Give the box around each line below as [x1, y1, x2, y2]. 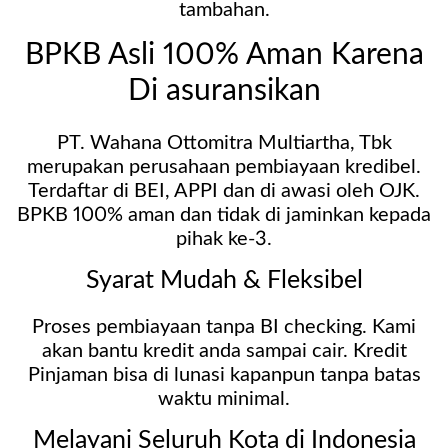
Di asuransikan [127, 75, 321, 106]
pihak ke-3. [176, 229, 272, 250]
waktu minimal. [158, 389, 290, 410]
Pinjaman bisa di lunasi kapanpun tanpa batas [27, 365, 421, 386]
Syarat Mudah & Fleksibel [85, 268, 363, 294]
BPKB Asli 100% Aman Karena [24, 39, 424, 70]
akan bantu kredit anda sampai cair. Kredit [41, 341, 407, 362]
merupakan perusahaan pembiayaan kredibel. [27, 157, 421, 178]
